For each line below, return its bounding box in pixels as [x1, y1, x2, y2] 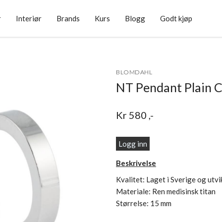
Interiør [15, 14, 42, 23]
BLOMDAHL [116, 68, 152, 76]
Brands [56, 14, 80, 23]
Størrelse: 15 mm [116, 199, 171, 208]
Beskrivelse [116, 159, 156, 167]
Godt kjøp [160, 14, 192, 23]
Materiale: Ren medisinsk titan [116, 187, 216, 196]
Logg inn [118, 139, 147, 148]
